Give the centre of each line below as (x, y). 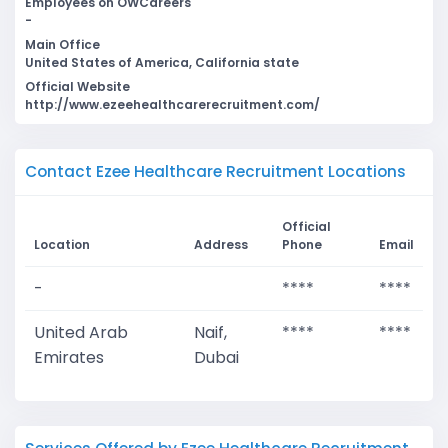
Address (221, 245)
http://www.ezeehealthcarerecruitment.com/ (172, 105)
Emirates (69, 358)
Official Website (77, 87)
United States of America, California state (162, 63)
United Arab (81, 333)
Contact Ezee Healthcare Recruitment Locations (215, 172)
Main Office (62, 45)
